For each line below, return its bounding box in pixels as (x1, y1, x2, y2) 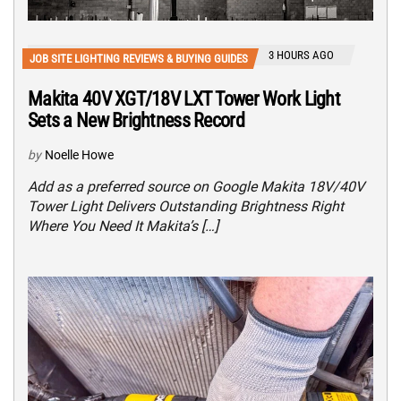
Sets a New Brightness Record (28, 108, 244, 132)
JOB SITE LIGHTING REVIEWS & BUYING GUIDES (30, 51, 248, 65)
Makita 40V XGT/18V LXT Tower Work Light (28, 87, 340, 110)
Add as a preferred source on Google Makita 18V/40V (28, 177, 364, 195)
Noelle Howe (45, 147, 114, 162)
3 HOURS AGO (269, 47, 334, 62)
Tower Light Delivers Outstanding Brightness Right (28, 197, 344, 215)
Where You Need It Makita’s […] (28, 217, 218, 235)
